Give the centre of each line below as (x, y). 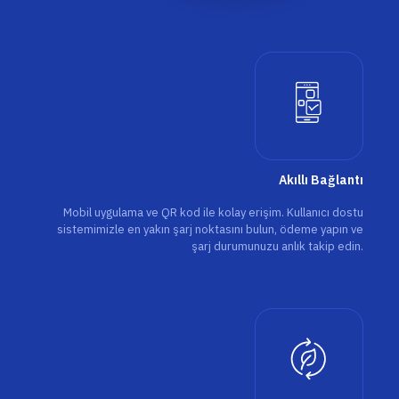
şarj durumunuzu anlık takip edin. (277, 247)
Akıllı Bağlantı (321, 180)
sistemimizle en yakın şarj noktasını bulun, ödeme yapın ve (210, 230)
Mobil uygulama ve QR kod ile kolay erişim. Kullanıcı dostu (213, 213)
